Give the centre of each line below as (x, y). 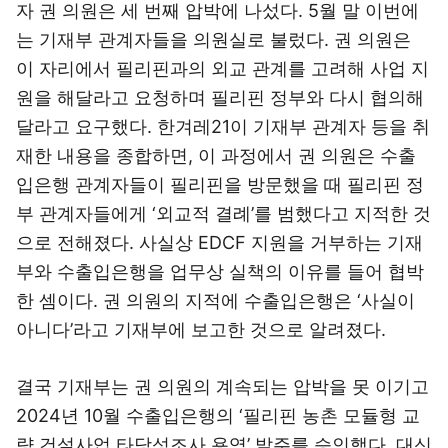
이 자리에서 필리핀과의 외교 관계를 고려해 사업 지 (222, 68)
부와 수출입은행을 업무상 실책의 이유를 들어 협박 (220, 271)
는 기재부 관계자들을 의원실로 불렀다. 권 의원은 (213, 39)
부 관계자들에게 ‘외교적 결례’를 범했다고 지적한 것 (223, 213)
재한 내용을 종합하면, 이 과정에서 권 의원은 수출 (216, 155)
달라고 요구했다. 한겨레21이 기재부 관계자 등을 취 (223, 126)
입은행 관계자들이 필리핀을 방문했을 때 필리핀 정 (220, 184)
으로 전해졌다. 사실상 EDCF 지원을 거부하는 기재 (219, 242)
